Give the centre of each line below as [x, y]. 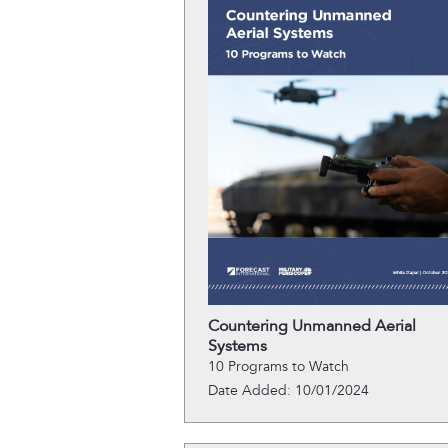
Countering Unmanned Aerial [311, 326]
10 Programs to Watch [278, 366]
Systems [237, 346]
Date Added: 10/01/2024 [288, 390]
